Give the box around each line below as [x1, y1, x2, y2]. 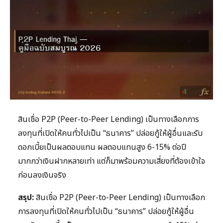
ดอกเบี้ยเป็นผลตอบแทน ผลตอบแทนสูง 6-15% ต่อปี [18, 141, 186, 154]
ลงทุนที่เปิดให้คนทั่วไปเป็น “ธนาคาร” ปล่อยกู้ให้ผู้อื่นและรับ [18, 127, 203, 140]
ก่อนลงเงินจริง [18, 169, 66, 182]
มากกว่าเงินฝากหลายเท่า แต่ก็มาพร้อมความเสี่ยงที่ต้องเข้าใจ [18, 155, 205, 168]
